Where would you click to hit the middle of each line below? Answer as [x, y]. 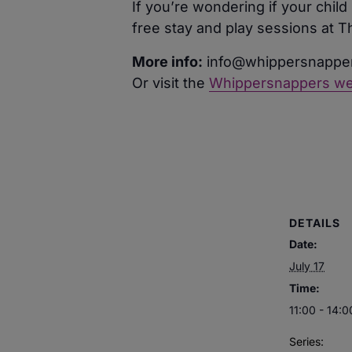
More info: [167, 61]
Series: [306, 342]
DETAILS [315, 223]
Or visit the [170, 82]
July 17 [307, 266]
